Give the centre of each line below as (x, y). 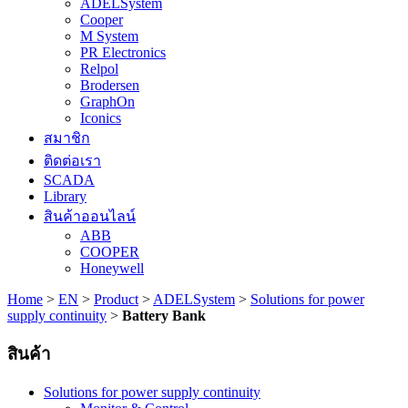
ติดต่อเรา (72, 160)
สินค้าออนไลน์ (90, 216)
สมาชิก (67, 138)
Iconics (101, 117)
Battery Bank (164, 315)
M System (109, 36)
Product (116, 299)
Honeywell (112, 268)
